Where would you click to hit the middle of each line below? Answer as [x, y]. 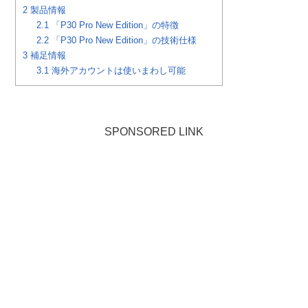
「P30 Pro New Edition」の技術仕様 [123, 41]
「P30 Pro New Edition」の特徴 [114, 25]
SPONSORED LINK [154, 132]
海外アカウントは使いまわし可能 [118, 71]
